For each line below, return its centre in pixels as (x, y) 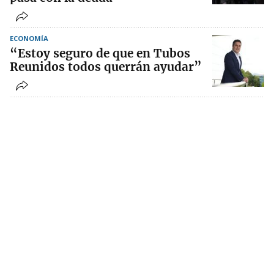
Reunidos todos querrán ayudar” (106, 67)
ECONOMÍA (29, 39)
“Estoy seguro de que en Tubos (100, 54)
